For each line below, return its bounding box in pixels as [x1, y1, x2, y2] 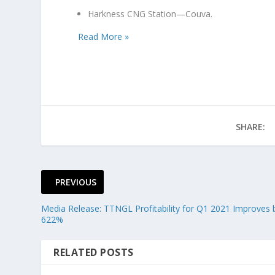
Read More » [78, 30, 130, 42]
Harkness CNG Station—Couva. [88, 7, 213, 20]
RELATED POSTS [53, 245, 134, 259]
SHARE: [235, 120, 265, 133]
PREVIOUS [55, 176, 97, 188]
